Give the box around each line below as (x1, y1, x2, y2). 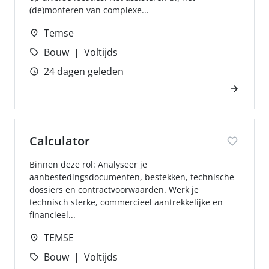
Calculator (29, 133, 90, 149)
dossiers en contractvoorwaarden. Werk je (29, 184, 199, 195)
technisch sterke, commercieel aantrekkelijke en (29, 196, 223, 208)
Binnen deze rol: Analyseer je (29, 159, 147, 170)
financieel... (29, 209, 76, 220)
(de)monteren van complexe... (29, 4, 149, 16)
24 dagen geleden (44, 65, 124, 78)
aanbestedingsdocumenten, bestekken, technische (29, 171, 234, 183)
